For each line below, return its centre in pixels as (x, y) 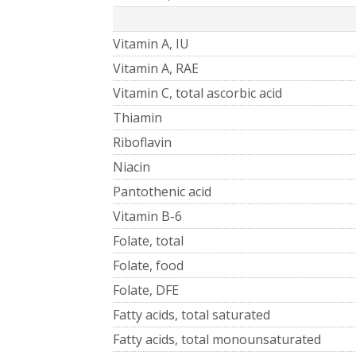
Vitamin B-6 (147, 216)
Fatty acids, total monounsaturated (217, 339)
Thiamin (137, 117)
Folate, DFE (146, 290)
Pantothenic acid (162, 191)
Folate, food (148, 265)
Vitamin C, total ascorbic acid (197, 93)
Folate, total (148, 240)
